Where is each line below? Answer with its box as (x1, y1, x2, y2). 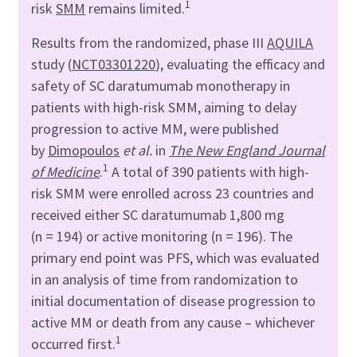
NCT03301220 (72, 54, 156, 73)
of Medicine (31, 162, 100, 181)
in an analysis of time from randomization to (31, 269, 299, 288)
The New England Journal (169, 140, 326, 159)
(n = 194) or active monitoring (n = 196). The (31, 226, 293, 245)
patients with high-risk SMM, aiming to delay (31, 97, 297, 116)
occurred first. (31, 334, 116, 353)
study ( (31, 54, 73, 73)
